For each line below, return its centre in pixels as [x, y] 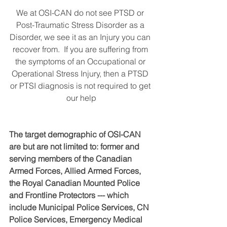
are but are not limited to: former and [75, 147]
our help [81, 98]
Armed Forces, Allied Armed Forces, [76, 171]
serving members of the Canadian [71, 159]
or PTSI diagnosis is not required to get [81, 86]
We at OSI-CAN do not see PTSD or [81, 13]
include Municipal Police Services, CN [80, 207]
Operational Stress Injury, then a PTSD [81, 74]
